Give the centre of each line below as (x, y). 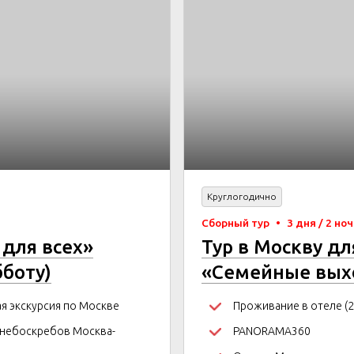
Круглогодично (242, 196)
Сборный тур (237, 223)
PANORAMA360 (272, 331)
